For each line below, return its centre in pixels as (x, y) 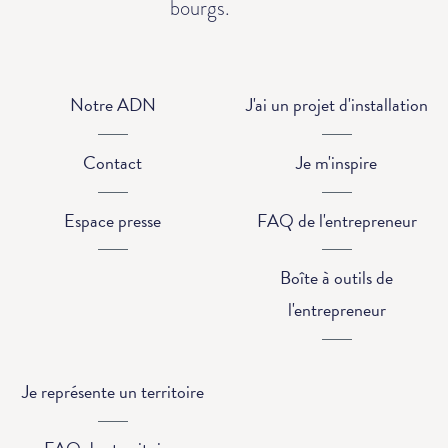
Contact (112, 162)
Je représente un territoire (112, 391)
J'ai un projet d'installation (336, 105)
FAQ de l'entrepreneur (336, 220)
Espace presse (112, 220)
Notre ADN (112, 105)
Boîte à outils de (336, 278)
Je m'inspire (336, 162)
